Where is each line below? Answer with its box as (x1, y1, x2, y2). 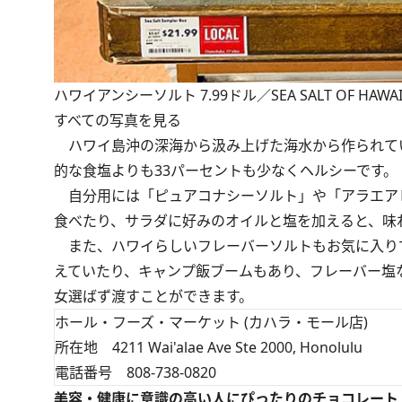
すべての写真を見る (54, 110, 181, 130)
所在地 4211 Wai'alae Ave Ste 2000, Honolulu (55, 337, 363, 357)
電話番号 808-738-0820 (55, 363, 216, 382)
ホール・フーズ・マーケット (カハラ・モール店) (55, 312, 368, 332)
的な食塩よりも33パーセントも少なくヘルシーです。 (54, 161, 398, 180)
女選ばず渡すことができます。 (54, 286, 253, 306)
